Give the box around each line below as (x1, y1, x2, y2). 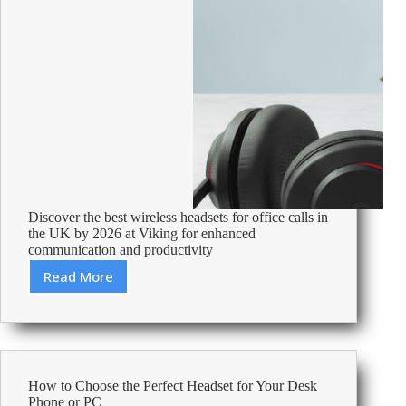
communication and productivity (28, 242, 213, 258)
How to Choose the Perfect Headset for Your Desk (28, 378, 317, 394)
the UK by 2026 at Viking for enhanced (28, 226, 256, 242)
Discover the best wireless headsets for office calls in (28, 209, 328, 226)
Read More (43, 267, 113, 286)
